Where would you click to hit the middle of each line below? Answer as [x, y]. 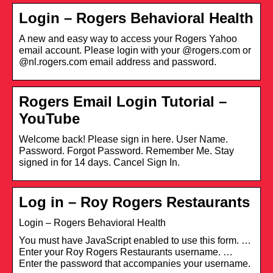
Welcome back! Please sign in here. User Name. [123, 139]
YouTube [49, 118]
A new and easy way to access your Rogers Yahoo [128, 38]
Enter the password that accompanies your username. [135, 263]
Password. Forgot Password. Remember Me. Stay [126, 151]
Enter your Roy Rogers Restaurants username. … [126, 252]
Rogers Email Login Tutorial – [123, 101]
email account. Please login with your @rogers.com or [135, 50]
